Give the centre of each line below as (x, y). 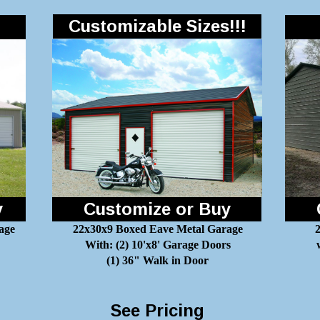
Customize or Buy (157, 209)
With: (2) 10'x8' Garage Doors (157, 245)
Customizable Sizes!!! (157, 26)
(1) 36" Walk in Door (157, 260)
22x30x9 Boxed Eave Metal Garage (157, 229)
